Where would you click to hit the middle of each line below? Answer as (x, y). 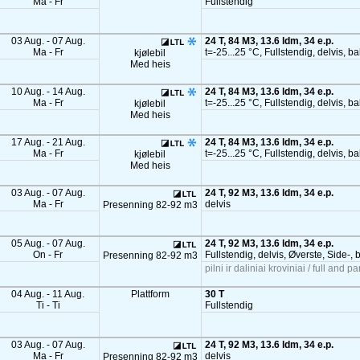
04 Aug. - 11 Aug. (48, 294)
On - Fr (48, 255)
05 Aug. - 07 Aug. (48, 243)
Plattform (150, 294)
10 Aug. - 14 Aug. (48, 92)
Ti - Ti (48, 305)
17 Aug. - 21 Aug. (48, 142)
